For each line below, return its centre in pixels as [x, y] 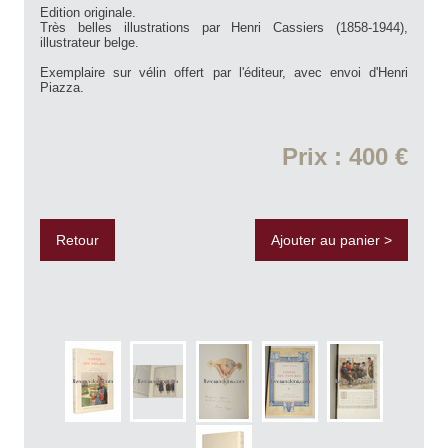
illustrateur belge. [89, 43]
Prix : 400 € [345, 157]
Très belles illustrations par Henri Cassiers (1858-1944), [224, 28]
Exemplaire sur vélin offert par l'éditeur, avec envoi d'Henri [224, 73]
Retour [77, 240]
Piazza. [62, 88]
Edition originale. [88, 13]
